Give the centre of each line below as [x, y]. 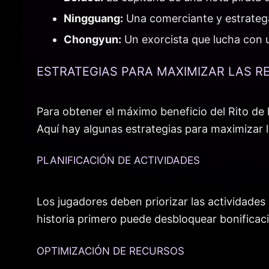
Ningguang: [93, 19]
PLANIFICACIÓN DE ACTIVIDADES [118, 161]
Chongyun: [92, 40]
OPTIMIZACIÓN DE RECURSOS [110, 251]
